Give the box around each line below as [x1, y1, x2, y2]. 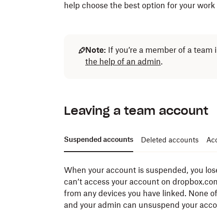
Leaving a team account [64, 103, 208, 118]
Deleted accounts [141, 135, 199, 144]
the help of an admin [85, 57, 161, 66]
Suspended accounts [64, 135, 133, 143]
